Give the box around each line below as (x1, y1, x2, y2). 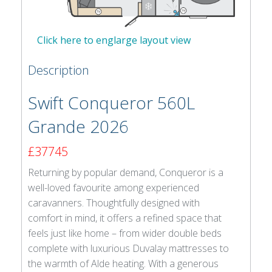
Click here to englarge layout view (37, 33, 191, 47)
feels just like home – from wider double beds (28, 226, 222, 240)
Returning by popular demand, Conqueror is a (28, 165, 223, 179)
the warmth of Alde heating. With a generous (28, 256, 219, 270)
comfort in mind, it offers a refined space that (28, 211, 222, 225)
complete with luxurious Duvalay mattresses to (28, 241, 229, 255)
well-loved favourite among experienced (28, 180, 199, 194)
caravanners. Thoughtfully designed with (28, 195, 200, 209)
